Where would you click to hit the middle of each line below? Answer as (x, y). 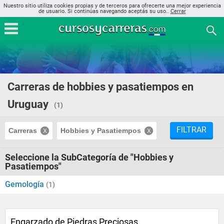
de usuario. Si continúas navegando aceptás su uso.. (104, 11)
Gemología (25, 184)
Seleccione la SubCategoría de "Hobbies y (89, 157)
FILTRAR (191, 130)
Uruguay (28, 104)
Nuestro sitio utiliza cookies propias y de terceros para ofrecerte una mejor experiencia (112, 6)
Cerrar (178, 11)
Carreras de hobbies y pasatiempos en (100, 87)
